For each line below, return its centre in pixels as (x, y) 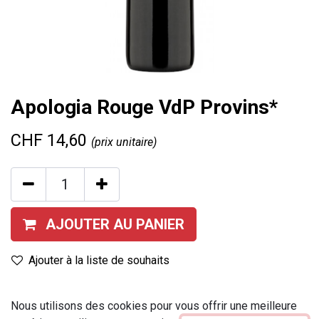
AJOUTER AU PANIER (115, 224)
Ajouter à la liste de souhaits (99, 260)
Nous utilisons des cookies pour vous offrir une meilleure (154, 306)
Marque (33, 297)
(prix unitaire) (124, 142)
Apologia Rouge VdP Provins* (144, 107)
